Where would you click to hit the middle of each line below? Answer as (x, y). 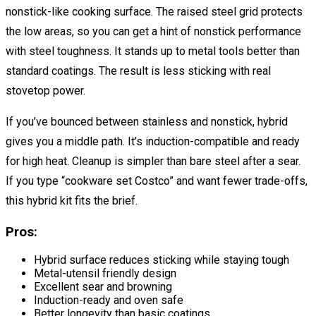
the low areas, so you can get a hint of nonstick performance (153, 32)
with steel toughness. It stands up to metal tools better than (153, 51)
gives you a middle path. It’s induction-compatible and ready (153, 142)
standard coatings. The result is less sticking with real (138, 71)
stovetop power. (45, 91)
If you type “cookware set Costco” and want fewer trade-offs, (157, 181)
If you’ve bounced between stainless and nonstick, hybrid (147, 122)
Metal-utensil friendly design (105, 273)
